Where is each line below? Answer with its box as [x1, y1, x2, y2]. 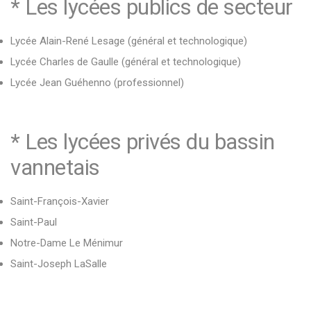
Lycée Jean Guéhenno [10, 76, 111, 89]
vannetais [10, 155, 100, 180]
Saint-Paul [10, 216, 57, 228]
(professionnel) [111, 76, 184, 89]
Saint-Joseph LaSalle [10, 258, 107, 270]
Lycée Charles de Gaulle [10, 56, 119, 68]
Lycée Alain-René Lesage [10, 35, 125, 47]
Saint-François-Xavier [10, 195, 109, 208]
